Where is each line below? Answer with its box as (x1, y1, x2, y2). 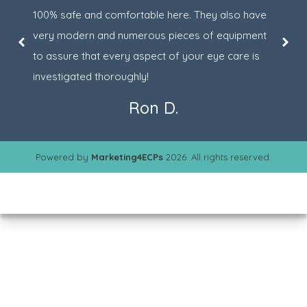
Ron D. (129, 97, 178, 119)
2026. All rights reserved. (163, 151, 271, 163)
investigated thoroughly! (33, 70, 149, 84)
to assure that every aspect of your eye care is (33, 49, 260, 63)
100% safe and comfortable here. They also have (33, 8, 267, 22)
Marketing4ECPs (91, 151, 163, 163)
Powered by (36, 151, 91, 163)
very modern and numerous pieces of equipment (33, 29, 267, 42)
